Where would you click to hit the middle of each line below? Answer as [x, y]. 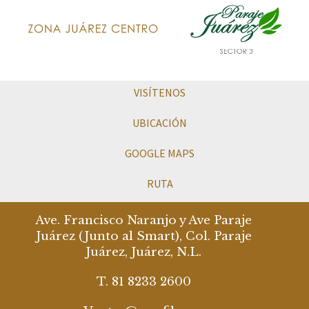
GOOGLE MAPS [160, 153]
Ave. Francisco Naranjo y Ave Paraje [143, 220]
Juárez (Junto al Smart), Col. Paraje [143, 236]
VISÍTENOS [160, 92]
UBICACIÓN [160, 123]
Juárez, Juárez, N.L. [143, 252]
